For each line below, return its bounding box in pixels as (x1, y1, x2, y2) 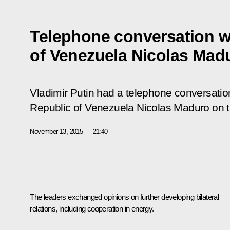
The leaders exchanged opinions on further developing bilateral (30, 192, 219, 201)
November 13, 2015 (30, 127, 83, 136)
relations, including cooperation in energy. (30, 204, 154, 213)
